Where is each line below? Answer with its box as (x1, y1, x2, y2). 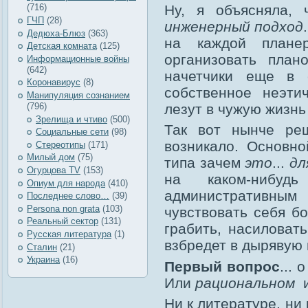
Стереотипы (36, 139, 85, 150)
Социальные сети (36, 126, 109, 137)
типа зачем (164, 155, 245, 171)
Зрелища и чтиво (36, 113, 107, 124)
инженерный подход (164, 18, 303, 34)
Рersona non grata (27, 203, 100, 214)
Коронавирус (27, 77, 80, 88)
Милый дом (27, 152, 75, 163)
